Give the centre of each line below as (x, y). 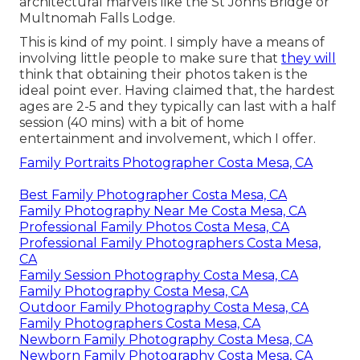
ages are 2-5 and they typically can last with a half (178, 107)
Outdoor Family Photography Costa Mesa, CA (164, 308)
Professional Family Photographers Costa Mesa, (170, 243)
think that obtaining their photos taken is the (164, 75)
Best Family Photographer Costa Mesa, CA (153, 195)
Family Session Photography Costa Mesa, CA (159, 276)
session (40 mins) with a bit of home (132, 123)
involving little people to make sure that (150, 59)
